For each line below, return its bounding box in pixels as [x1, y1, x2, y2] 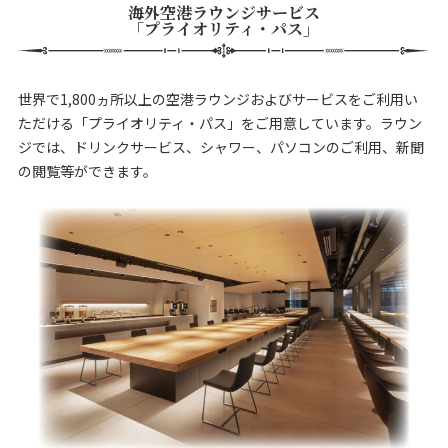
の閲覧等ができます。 [17, 160, 157, 181]
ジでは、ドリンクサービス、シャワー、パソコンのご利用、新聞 [17, 136, 424, 157]
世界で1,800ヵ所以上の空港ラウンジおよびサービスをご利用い [17, 88, 418, 109]
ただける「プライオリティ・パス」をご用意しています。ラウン [17, 112, 422, 133]
